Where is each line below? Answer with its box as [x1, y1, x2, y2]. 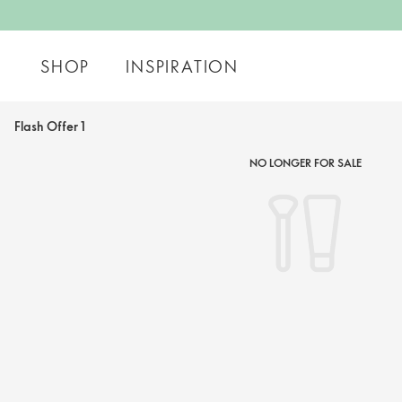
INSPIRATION [126, 55, 239, 77]
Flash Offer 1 [14, 118, 85, 135]
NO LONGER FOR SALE [249, 155, 362, 170]
